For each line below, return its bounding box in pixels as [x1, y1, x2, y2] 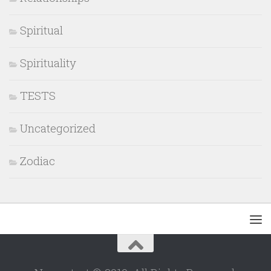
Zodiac [20, 153, 55, 169]
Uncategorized [20, 120, 96, 136]
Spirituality [20, 55, 76, 71]
